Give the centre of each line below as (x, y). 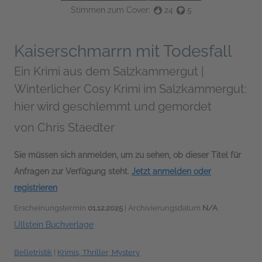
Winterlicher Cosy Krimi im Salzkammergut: (130, 89)
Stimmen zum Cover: (110, 10)
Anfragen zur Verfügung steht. (73, 172)
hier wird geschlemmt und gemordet (113, 107)
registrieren (36, 188)
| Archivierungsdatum (163, 208)
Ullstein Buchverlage (54, 225)
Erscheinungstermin (51, 208)
